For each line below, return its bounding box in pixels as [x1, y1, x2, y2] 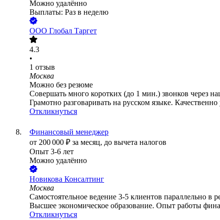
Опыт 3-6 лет [29, 147, 74, 156]
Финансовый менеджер [29, 128, 109, 137]
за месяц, [72, 138, 104, 147]
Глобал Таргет [49, 27, 97, 35]
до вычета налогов [104, 138, 166, 147]
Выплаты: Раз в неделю [29, 8, 109, 17]
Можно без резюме [29, 81, 93, 89]
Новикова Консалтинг [29, 175, 104, 184]
